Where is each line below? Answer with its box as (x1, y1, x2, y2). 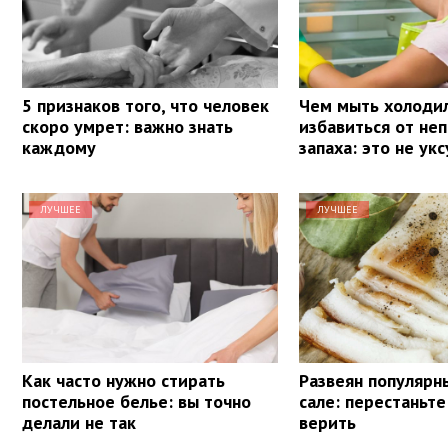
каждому (22, 135, 96, 159)
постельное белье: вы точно (22, 389, 251, 413)
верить (299, 410, 357, 434)
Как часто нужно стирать (22, 368, 225, 392)
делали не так (22, 410, 136, 434)
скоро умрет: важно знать (22, 114, 233, 138)
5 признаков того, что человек (22, 93, 269, 117)
